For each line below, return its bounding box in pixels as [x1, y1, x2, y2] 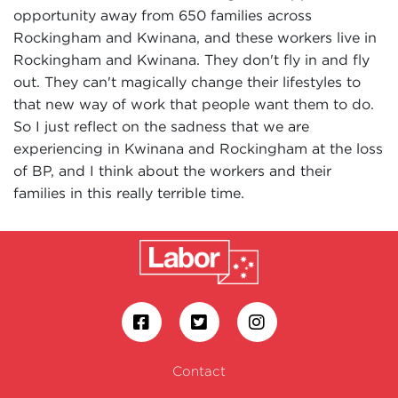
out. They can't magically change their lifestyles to [13, 74, 361, 90]
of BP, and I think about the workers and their [13, 163, 331, 179]
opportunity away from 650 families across [13, 7, 312, 23]
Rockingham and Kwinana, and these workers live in [13, 29, 377, 45]
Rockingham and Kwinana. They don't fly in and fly [13, 52, 370, 68]
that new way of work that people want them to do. [13, 96, 374, 112]
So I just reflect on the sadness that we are [13, 118, 309, 134]
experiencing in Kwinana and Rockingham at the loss [13, 140, 383, 156]
